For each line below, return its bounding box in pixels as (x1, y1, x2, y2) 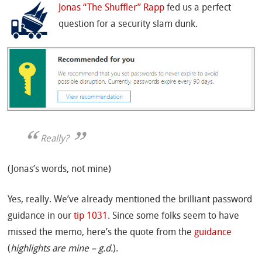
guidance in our (8, 212, 74, 222)
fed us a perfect (164, 4, 232, 13)
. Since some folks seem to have (108, 212, 240, 222)
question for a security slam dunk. (58, 20, 198, 30)
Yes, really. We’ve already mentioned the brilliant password (8, 195, 253, 205)
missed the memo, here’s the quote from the (8, 228, 195, 238)
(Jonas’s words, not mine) (8, 165, 112, 175)
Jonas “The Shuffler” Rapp (58, 4, 165, 13)
